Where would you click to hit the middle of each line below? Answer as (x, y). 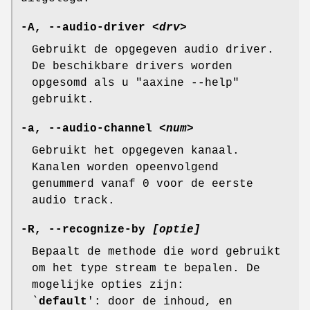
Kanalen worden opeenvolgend (125, 168)
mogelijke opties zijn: (108, 285)
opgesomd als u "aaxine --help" (136, 83)
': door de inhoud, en (160, 302)
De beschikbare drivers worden (132, 67)
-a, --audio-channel (90, 129)
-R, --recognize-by (86, 230)
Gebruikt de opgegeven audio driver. (153, 50)
